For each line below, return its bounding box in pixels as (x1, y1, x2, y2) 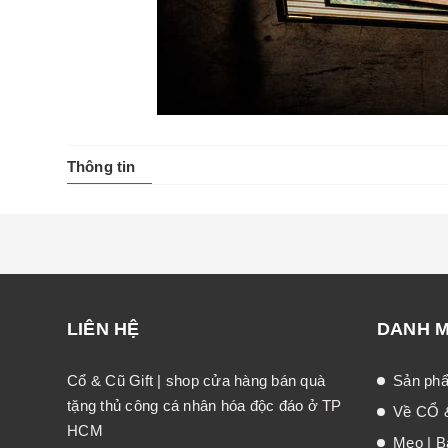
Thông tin (67, 157, 136, 175)
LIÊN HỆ (67, 318, 140, 339)
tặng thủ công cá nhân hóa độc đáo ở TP (67, 396, 342, 414)
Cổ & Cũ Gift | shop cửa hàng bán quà (67, 371, 325, 389)
